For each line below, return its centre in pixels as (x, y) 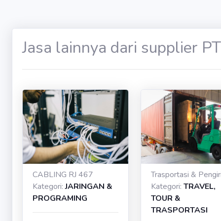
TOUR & (166, 198)
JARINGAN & (89, 186)
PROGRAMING (60, 198)
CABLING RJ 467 (63, 175)
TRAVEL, (199, 186)
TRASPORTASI (179, 210)
